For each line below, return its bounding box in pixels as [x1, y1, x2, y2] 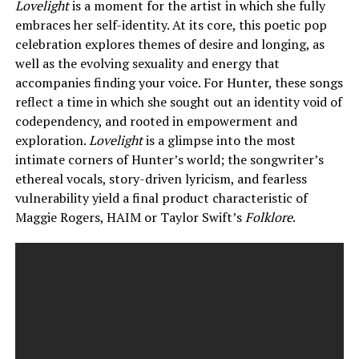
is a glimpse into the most [145, 131, 296, 149]
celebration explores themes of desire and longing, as [14, 34, 325, 53]
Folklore [244, 208, 292, 226]
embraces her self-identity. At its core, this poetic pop [14, 15, 327, 34]
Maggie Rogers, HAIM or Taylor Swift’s [14, 208, 245, 226]
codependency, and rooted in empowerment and [14, 111, 297, 130]
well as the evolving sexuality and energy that [14, 54, 280, 72]
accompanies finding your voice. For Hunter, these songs [14, 73, 343, 91]
